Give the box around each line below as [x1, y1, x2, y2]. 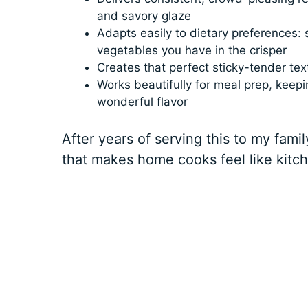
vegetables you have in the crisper [96, 43, 287, 58]
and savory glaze [96, 9, 191, 23]
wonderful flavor [96, 95, 188, 109]
